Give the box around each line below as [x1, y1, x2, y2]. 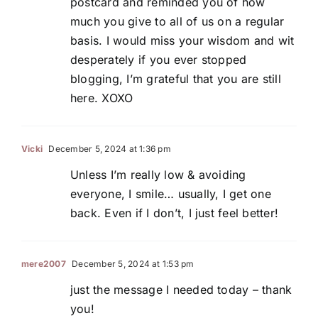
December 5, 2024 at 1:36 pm [46, 143, 171, 155]
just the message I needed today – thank [70, 283, 292, 297]
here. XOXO [70, 91, 133, 106]
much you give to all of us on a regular [70, 14, 285, 29]
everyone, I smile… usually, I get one [70, 187, 271, 202]
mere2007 [21, 258, 66, 270]
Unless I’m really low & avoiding [70, 168, 246, 182]
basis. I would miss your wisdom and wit [70, 33, 295, 48]
